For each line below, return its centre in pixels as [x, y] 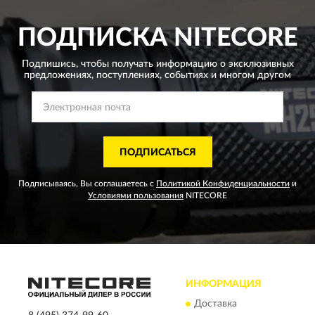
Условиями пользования [136, 195]
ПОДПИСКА [92, 38]
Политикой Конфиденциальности [223, 183]
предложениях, [59, 75]
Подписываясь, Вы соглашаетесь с [87, 183]
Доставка [216, 304]
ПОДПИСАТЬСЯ [157, 152]
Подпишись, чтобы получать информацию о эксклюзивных [157, 64]
